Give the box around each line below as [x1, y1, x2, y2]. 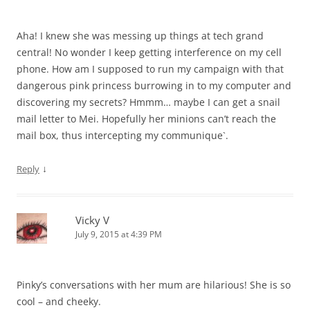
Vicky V [75, 213, 109, 228]
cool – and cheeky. [17, 295, 101, 309]
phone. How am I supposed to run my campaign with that [17, 62, 284, 76]
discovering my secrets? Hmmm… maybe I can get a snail [17, 95, 280, 109]
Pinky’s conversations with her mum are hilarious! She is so [17, 278, 291, 292]
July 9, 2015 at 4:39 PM [75, 228, 162, 241]
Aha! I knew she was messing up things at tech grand [17, 29, 264, 43]
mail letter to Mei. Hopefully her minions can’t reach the [17, 112, 276, 126]
